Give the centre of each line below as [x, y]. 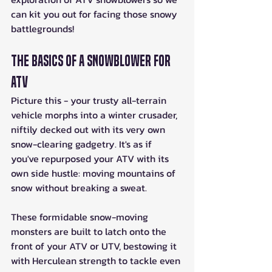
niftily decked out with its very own [89, 130]
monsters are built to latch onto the [90, 232]
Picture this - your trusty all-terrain [90, 100]
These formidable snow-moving [81, 217]
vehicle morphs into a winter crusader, [95, 115]
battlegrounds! [42, 29]
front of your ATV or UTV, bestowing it [95, 246]
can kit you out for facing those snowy [95, 14]
